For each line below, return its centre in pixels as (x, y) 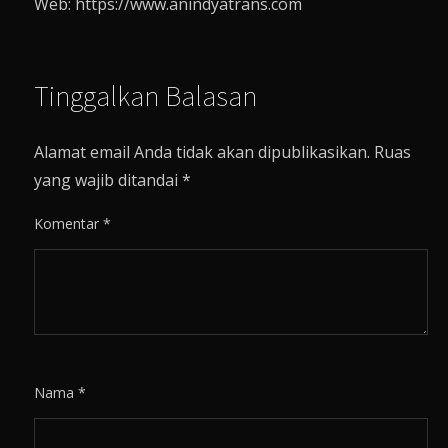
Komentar (69, 224)
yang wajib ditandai (108, 180)
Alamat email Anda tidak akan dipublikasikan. (202, 152)
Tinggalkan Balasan (146, 96)
